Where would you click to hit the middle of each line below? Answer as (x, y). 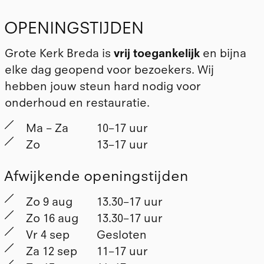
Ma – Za (47, 128)
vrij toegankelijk (157, 54)
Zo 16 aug (52, 219)
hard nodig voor (156, 87)
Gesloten (121, 235)
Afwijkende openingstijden (96, 176)
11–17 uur (122, 252)
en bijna (223, 54)
